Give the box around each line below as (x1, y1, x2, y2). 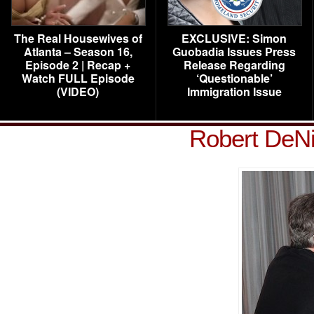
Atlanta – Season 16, (23, 43, 132, 60)
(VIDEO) (57, 83, 99, 100)
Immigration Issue (186, 83, 282, 100)
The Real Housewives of (13, 30, 142, 46)
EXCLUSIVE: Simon (182, 30, 287, 46)
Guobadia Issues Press (172, 43, 296, 60)
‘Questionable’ (196, 70, 273, 86)
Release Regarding (183, 57, 285, 73)
